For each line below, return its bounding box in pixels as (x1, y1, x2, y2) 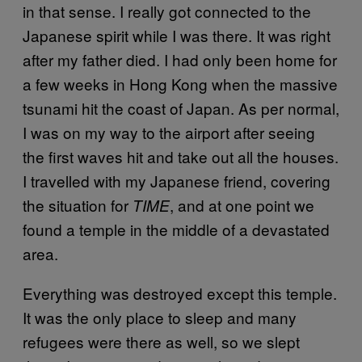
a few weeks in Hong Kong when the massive (23, 72, 338, 95)
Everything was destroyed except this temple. (23, 281, 337, 304)
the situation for (23, 193, 133, 216)
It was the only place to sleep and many (23, 305, 297, 328)
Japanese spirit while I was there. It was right (23, 23, 330, 46)
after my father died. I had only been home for (23, 48, 337, 70)
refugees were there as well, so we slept (23, 330, 300, 352)
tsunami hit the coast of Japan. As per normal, (23, 96, 339, 119)
